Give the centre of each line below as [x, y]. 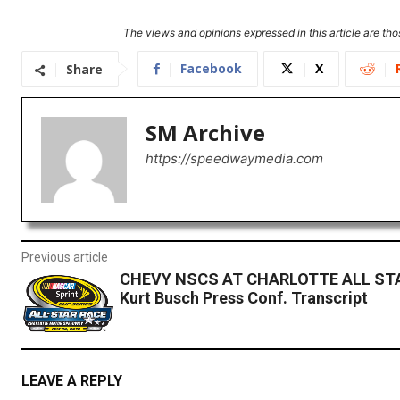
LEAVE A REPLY [72, 380]
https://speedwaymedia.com [234, 159]
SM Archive [205, 133]
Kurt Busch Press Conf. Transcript [243, 298]
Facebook [211, 69]
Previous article [65, 258]
